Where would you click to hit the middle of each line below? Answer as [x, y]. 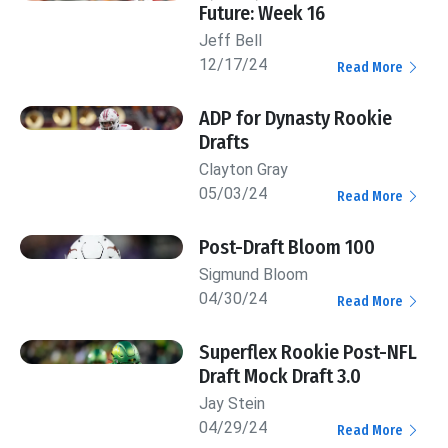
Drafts [224, 141]
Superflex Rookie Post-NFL [308, 351]
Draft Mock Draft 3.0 [280, 375]
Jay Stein [232, 403]
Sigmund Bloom [254, 274]
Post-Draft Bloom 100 [287, 246]
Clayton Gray [244, 169]
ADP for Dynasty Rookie [296, 117]
